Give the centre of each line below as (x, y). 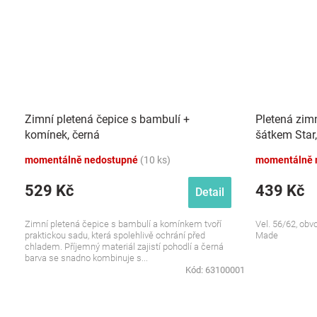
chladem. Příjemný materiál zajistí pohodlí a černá (124, 247)
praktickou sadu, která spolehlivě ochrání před (115, 235)
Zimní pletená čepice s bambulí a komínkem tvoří (123, 224)
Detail (210, 192)
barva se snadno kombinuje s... (86, 258)
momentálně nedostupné (82, 160)
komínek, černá (62, 134)
